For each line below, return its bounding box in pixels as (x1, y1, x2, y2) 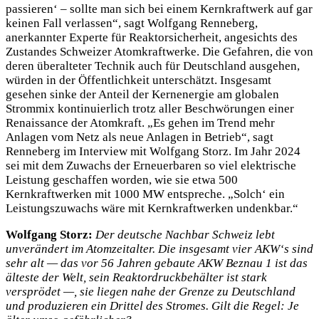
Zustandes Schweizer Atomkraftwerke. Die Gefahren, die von (6, 45, 313, 59)
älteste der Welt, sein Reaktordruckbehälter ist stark (6, 271, 267, 285)
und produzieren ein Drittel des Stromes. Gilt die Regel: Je (6, 299, 299, 313)
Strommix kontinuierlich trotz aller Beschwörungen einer (6, 102, 294, 116)
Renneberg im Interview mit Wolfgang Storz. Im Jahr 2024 (6, 145, 300, 159)
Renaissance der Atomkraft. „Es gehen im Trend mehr (6, 116, 275, 130)
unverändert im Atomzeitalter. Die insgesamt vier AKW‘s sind (6, 242, 313, 256)
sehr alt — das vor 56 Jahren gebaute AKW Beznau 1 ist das (6, 256, 308, 271)
